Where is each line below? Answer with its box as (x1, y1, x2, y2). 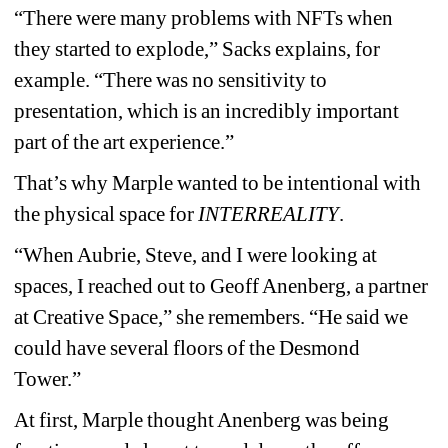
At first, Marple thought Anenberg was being (14, 407, 390, 432)
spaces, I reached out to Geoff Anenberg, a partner (14, 273, 429, 298)
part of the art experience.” (14, 129, 235, 154)
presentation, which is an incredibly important (14, 98, 400, 123)
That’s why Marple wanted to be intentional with (14, 170, 422, 195)
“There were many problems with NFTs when (14, 5, 394, 30)
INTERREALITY (198, 201, 340, 226)
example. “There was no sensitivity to (14, 67, 328, 92)
